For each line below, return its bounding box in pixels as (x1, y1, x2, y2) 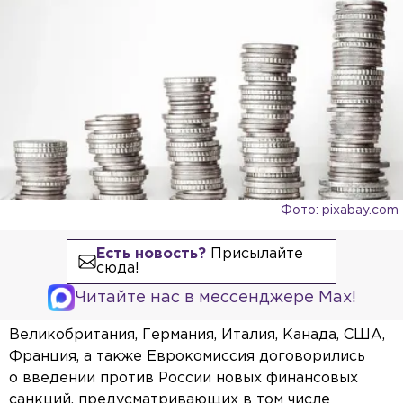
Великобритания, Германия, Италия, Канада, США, (9, 327, 385, 342)
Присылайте (205, 246, 303, 261)
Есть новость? (95, 246, 206, 261)
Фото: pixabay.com (281, 204, 399, 216)
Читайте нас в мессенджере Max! (74, 290, 356, 305)
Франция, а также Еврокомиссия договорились (9, 349, 365, 363)
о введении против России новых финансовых (9, 371, 358, 385)
